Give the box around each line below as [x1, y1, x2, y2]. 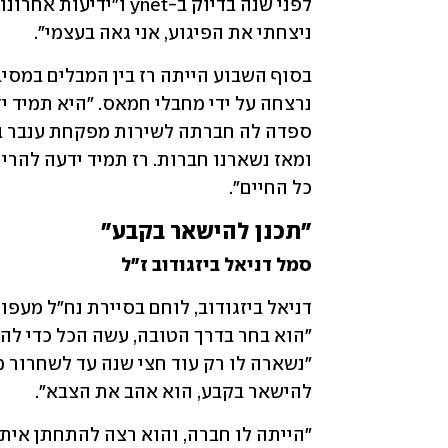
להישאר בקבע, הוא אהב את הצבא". [35, 384, 312, 401]
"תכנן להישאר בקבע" [101, 222, 312, 243]
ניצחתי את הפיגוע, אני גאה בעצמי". [34, 25, 312, 42]
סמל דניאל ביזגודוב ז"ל [121, 257, 312, 274]
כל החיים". [229, 180, 312, 197]
